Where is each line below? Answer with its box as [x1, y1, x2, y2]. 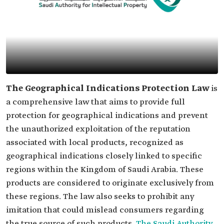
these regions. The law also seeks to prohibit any [6, 191, 194, 202]
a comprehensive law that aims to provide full [6, 97, 185, 107]
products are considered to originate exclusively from [6, 178, 214, 188]
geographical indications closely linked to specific [6, 151, 202, 161]
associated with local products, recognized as [6, 137, 183, 148]
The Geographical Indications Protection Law [6, 83, 211, 94]
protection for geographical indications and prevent [6, 110, 208, 121]
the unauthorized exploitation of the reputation [6, 124, 190, 134]
